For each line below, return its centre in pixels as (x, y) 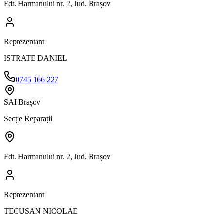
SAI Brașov (22, 102)
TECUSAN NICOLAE (41, 211)
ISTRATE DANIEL (36, 58)
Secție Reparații (28, 118)
